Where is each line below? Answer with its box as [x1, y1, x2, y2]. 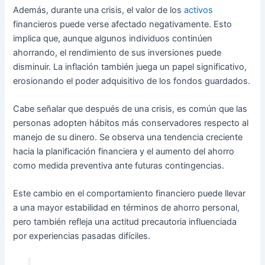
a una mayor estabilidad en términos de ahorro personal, [13, 202, 240, 214]
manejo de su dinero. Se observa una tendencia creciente [13, 132, 243, 143]
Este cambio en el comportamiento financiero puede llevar [13, 188, 246, 199]
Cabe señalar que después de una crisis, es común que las [13, 104, 248, 115]
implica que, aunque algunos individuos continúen [13, 33, 213, 44]
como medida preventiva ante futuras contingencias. [13, 160, 225, 172]
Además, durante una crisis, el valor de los [13, 4, 185, 15]
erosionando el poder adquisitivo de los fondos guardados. [13, 75, 251, 86]
